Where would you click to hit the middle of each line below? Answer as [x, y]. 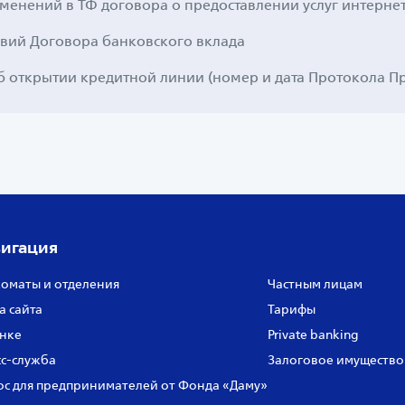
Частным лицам [315, 284]
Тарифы [291, 309]
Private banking [313, 334]
